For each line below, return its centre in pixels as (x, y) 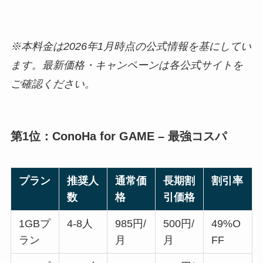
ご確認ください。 (53, 84)
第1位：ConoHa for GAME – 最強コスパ (118, 136)
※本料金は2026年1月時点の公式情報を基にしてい (131, 47)
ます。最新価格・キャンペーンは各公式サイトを (127, 65)
